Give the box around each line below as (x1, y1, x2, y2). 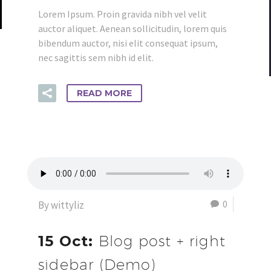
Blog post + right (98, 232, 226, 249)
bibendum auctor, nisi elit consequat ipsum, (38, 37, 218, 49)
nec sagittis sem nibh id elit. (38, 51, 154, 64)
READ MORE (77, 88, 132, 99)
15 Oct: (38, 232, 99, 250)
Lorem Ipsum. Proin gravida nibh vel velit (38, 8, 207, 20)
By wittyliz (38, 198, 84, 212)
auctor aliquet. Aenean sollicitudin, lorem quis (38, 22, 227, 34)
